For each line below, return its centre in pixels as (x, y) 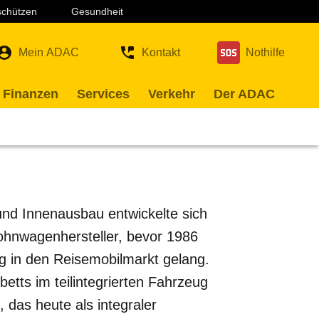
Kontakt (161, 52)
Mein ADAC (49, 52)
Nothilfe (265, 52)
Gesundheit (97, 11)
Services (103, 94)
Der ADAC (244, 94)
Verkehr (172, 94)
